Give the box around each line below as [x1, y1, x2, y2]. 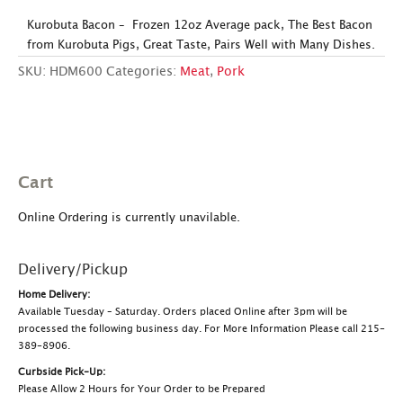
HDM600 [49, 66, 103, 79]
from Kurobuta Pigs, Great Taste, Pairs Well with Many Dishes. [27, 40, 375, 52]
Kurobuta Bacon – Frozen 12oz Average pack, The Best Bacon [27, 20, 372, 32]
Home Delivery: [18, 290, 90, 300]
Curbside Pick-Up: [18, 367, 105, 378]
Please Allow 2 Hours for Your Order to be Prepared [18, 384, 265, 395]
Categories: [106, 66, 180, 79]
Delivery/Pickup [18, 263, 128, 278]
